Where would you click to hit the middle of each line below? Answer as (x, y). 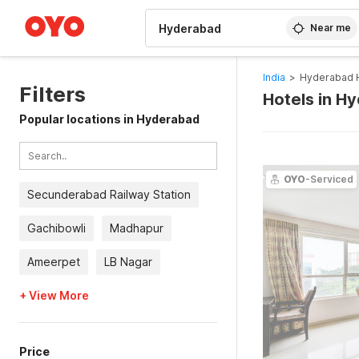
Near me (331, 28)
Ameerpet (54, 262)
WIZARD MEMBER (71, 8)
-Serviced (329, 179)
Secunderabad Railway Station (109, 194)
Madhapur (137, 228)
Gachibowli (56, 228)
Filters (52, 94)
